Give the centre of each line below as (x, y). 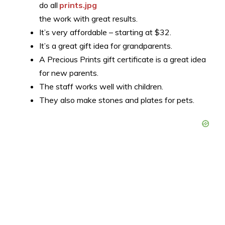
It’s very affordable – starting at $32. (105, 32)
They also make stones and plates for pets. (117, 100)
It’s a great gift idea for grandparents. (106, 45)
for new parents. (69, 73)
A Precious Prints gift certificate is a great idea (123, 59)
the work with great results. (88, 18)
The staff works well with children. (101, 86)
